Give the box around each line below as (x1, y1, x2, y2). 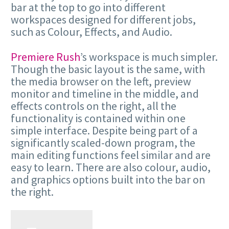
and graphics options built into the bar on (11, 172, 205, 187)
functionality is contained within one (11, 110, 186, 125)
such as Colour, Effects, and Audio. (11, 25, 172, 39)
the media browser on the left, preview (11, 74, 191, 88)
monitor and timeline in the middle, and (11, 86, 199, 101)
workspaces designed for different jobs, (11, 12, 196, 27)
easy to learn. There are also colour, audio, (11, 159, 211, 174)
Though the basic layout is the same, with (11, 61, 205, 76)
